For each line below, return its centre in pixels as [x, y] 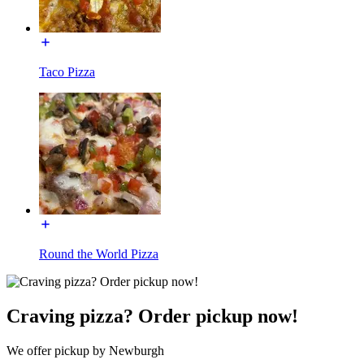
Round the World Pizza [99, 253]
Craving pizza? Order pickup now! [152, 316]
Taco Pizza [67, 71]
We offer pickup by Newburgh [85, 350]
